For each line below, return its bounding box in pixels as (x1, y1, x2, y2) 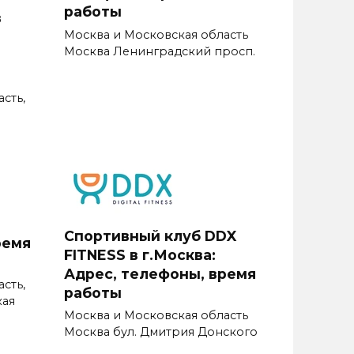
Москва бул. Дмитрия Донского (64, 325, 258, 340)
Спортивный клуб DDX (64, 227, 236, 244)
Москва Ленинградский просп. (64, 43, 255, 58)
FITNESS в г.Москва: (64, 246, 216, 263)
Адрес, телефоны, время (64, 265, 256, 282)
